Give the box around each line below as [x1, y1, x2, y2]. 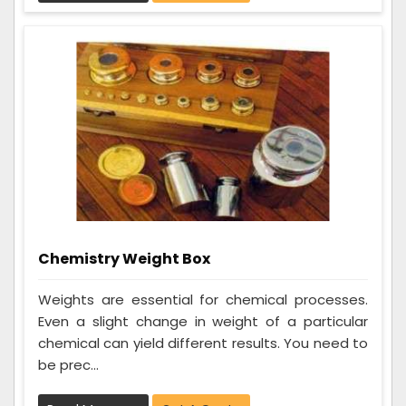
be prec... [38, 355, 99, 375]
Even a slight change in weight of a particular [38, 312, 368, 332]
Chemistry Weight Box [38, 248, 210, 270]
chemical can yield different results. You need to [38, 333, 368, 353]
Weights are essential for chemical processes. [38, 290, 368, 310]
